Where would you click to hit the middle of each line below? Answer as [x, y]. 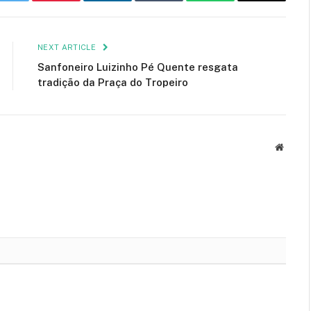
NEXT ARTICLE [68, 47]
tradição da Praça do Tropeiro [113, 82]
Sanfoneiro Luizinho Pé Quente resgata [138, 67]
